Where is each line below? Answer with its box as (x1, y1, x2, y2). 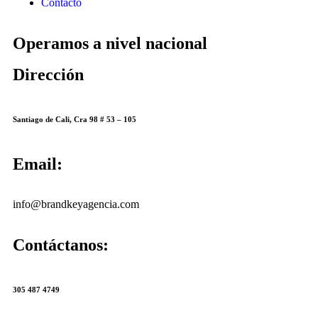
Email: (13, 155, 62, 173)
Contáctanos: (13, 236, 109, 254)
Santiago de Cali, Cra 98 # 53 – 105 (13, 115, 136, 124)
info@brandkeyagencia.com (13, 198, 139, 210)
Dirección (13, 65, 84, 84)
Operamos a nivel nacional (13, 34, 207, 53)
